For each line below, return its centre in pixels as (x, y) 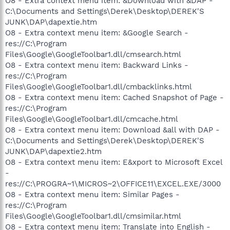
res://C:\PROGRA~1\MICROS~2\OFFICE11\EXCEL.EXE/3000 (113, 184)
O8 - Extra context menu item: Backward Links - (97, 65)
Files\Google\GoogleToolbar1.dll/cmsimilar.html (93, 216)
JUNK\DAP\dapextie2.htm (53, 151)
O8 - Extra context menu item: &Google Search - (97, 33)
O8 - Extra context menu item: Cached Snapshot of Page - (114, 97)
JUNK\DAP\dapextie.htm (51, 22)
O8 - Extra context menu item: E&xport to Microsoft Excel (114, 162)
